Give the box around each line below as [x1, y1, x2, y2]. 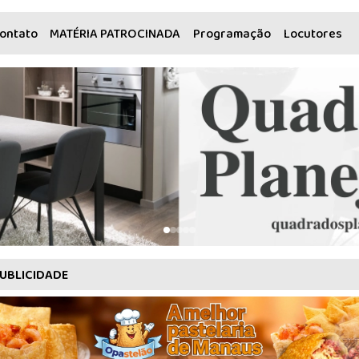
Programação [192, 24, 271, 45]
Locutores [283, 24, 342, 45]
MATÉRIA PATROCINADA [50, 24, 181, 45]
